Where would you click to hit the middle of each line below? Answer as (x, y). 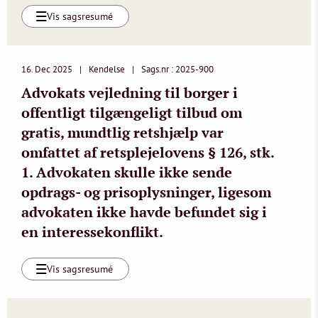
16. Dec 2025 (47, 69)
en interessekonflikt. (92, 232)
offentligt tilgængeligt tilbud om (132, 113)
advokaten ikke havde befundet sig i (144, 212)
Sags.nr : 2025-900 (177, 69)
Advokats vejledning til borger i (130, 93)
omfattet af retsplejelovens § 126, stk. (148, 152)
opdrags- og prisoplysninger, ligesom (146, 192)
